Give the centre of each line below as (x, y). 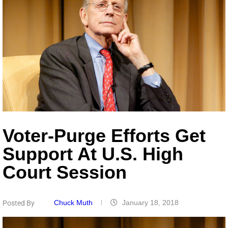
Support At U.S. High (93, 154)
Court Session (65, 172)
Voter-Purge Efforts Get (104, 136)
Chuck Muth (74, 203)
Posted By (19, 203)
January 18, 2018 (150, 203)
